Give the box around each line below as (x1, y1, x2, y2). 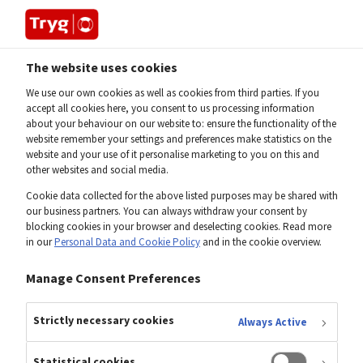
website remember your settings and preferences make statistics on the (26, 132, 331, 146)
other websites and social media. (26, 163, 169, 177)
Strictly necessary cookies (33, 313, 174, 328)
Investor (64, 61, 111, 77)
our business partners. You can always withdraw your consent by (26, 203, 307, 218)
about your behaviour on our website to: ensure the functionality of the (26, 117, 336, 130)
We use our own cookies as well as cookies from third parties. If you (26, 86, 319, 100)
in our (26, 234, 54, 249)
